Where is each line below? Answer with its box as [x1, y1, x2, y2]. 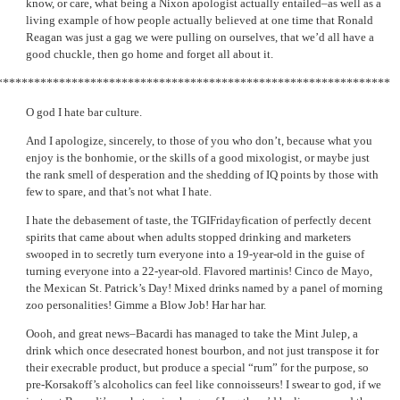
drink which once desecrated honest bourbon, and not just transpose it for [26, 344, 379, 358]
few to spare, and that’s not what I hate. [26, 185, 212, 198]
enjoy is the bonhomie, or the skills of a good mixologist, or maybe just [26, 151, 370, 164]
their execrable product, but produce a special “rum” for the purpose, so [26, 361, 369, 375]
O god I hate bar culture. [26, 104, 142, 119]
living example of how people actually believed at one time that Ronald [26, 13, 373, 28]
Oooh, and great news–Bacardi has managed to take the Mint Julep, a [26, 327, 358, 341]
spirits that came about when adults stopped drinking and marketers [26, 230, 351, 245]
